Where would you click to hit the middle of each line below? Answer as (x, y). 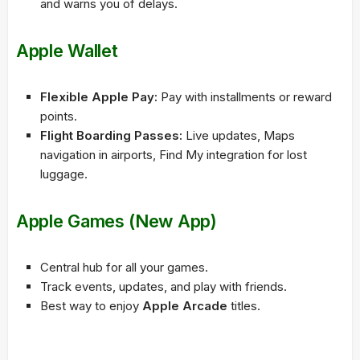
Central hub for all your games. (124, 268)
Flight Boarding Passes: (111, 136)
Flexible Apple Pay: (99, 97)
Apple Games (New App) (117, 221)
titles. (244, 306)
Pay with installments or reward (245, 97)
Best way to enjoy (91, 306)
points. (59, 117)
